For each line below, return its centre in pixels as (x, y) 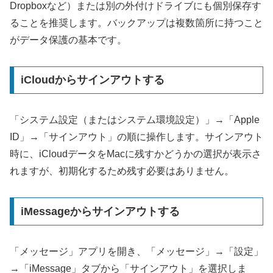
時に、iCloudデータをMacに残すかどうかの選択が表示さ (136, 154)
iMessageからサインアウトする (100, 211)
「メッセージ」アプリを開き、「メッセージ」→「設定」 (136, 251)
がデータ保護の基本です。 (68, 40)
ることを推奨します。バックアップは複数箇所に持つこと (136, 23)
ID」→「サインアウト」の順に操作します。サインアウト (136, 137)
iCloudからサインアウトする (92, 80)
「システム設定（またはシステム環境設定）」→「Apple (135, 120)
